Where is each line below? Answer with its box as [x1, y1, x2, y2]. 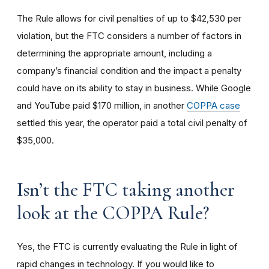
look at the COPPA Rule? [17, 201, 209, 225]
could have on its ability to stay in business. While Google [17, 82, 251, 94]
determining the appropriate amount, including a [17, 47, 212, 59]
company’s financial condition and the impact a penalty [17, 64, 241, 76]
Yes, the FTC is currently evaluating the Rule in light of [17, 240, 238, 252]
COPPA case [187, 99, 240, 111]
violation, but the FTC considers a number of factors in [17, 29, 241, 41]
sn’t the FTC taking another [23, 177, 235, 201]
